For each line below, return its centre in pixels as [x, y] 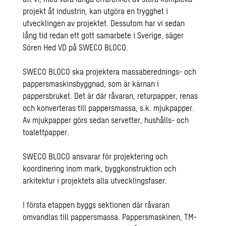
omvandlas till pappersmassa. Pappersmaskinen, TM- [110, 217]
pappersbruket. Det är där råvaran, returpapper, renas [110, 96]
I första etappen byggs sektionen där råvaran [96, 205]
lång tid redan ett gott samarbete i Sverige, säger [103, 35]
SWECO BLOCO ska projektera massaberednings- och [110, 71]
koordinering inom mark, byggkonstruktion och [100, 168]
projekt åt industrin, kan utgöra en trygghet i [96, 11]
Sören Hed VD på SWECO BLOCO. [76, 47]
